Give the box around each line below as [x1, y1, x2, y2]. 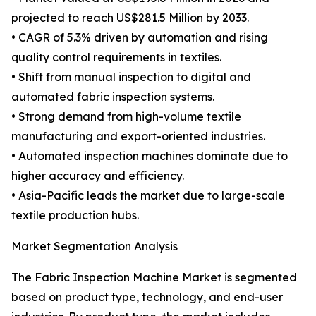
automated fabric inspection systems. [11, 90, 214, 104]
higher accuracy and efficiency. [11, 169, 184, 183]
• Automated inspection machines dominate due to [11, 149, 288, 164]
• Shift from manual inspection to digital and [11, 70, 251, 85]
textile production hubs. [11, 208, 139, 223]
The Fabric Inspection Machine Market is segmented [11, 270, 297, 285]
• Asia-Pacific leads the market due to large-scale [11, 188, 285, 203]
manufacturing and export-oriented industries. [11, 129, 265, 144]
